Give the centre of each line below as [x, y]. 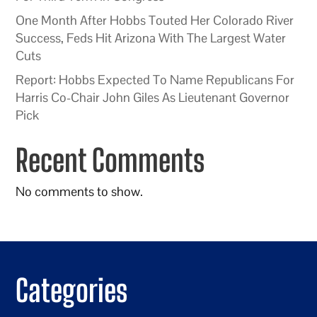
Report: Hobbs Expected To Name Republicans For [155, 80]
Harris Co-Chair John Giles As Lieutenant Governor [153, 98]
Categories [72, 291]
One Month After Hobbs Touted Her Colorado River [155, 21]
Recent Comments [110, 161]
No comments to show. [80, 192]
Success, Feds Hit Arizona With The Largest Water [151, 38]
